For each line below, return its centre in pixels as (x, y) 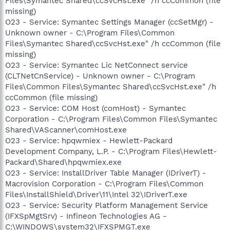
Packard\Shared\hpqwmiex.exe (63, 162)
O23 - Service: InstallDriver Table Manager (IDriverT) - (106, 173)
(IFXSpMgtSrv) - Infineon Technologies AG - (86, 216)
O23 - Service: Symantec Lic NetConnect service (97, 65)
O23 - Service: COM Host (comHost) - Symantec (95, 108)
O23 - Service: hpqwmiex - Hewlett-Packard (89, 141)
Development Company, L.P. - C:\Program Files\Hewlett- (111, 151)
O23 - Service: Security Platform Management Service (107, 205)
